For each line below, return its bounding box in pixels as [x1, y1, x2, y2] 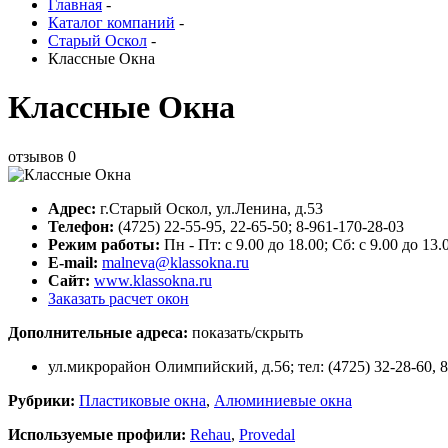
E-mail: [48, 253, 98, 271]
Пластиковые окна [79, 391, 206, 409]
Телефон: [48, 217, 114, 235]
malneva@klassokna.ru [102, 253, 249, 271]
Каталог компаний [48, 14, 175, 31]
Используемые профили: [8, 425, 186, 443]
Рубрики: [8, 391, 75, 409]
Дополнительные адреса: [8, 323, 188, 341]
